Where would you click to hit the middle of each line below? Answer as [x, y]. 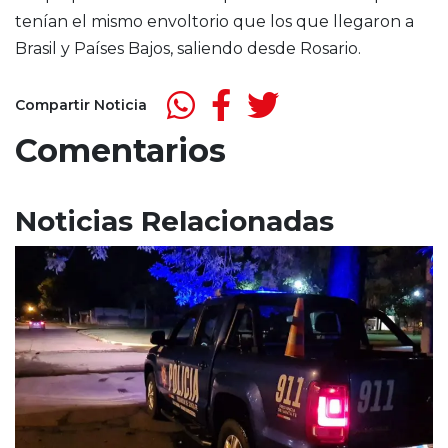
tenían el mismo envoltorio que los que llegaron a [214, 21]
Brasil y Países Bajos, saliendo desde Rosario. [188, 48]
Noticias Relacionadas [174, 221]
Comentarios [120, 150]
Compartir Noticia [81, 104]
